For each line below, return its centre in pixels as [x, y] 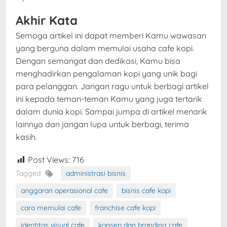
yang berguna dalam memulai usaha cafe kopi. [105, 48]
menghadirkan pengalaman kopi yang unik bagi [106, 74]
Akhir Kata [47, 21]
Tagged [29, 174]
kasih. [26, 137]
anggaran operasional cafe [64, 191]
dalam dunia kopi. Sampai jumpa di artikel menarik [111, 112]
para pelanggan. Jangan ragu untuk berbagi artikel [112, 86]
